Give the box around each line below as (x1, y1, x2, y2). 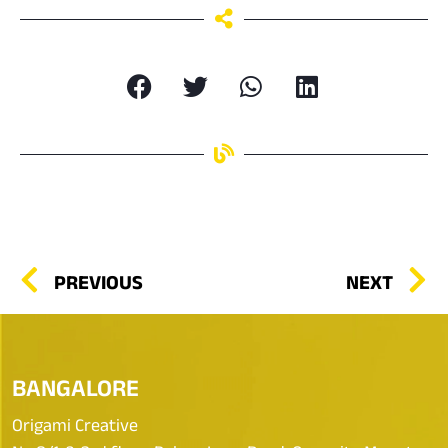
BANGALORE (12, 374, 139, 401)
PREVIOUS (54, 270, 143, 293)
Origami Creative (12, 415, 138, 435)
